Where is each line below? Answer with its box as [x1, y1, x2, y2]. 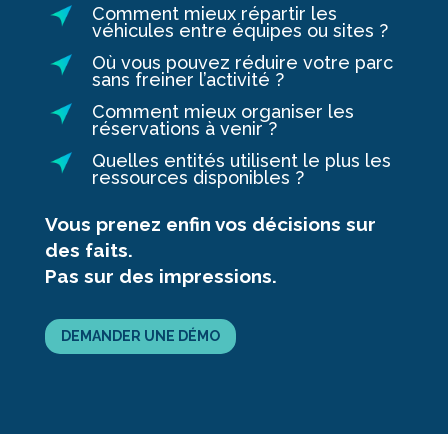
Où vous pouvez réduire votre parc [91, 51, 393, 73]
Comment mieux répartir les [91, 2, 337, 24]
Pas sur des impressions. [44, 264, 277, 287]
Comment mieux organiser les [91, 100, 354, 122]
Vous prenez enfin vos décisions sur [44, 212, 376, 235]
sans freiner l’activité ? [91, 68, 284, 90]
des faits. [44, 238, 133, 261]
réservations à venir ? [91, 117, 277, 139]
